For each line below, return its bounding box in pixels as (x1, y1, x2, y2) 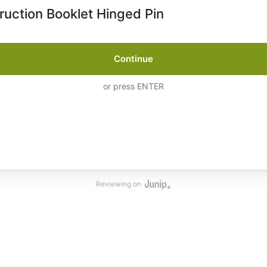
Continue (114, 53, 153, 65)
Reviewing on (95, 179, 141, 188)
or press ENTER (103, 81, 164, 92)
